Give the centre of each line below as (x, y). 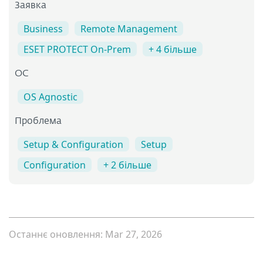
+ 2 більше (127, 165)
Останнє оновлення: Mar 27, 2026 (85, 235)
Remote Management (129, 28)
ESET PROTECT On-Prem (77, 49)
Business (43, 28)
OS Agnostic (50, 97)
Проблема (38, 121)
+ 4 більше (173, 49)
